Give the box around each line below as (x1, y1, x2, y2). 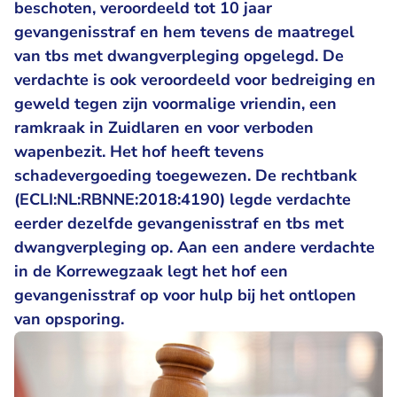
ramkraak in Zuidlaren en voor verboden (14, 117, 314, 138)
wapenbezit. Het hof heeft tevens (14, 141, 264, 162)
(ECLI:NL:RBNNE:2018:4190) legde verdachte (14, 189, 351, 210)
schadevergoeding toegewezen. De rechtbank (14, 165, 357, 186)
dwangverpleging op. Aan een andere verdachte (14, 237, 375, 258)
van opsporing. (14, 308, 124, 330)
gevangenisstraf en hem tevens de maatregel (14, 21, 354, 43)
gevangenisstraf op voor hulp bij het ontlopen (14, 284, 356, 306)
